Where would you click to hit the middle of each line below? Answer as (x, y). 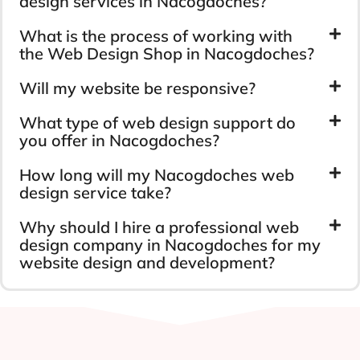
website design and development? (147, 262)
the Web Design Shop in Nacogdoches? (167, 53)
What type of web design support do (157, 122)
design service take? (95, 192)
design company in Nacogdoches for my (170, 244)
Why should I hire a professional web (159, 227)
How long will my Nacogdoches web (157, 174)
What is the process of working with (156, 35)
